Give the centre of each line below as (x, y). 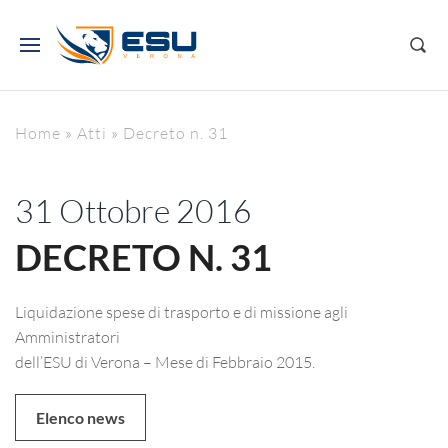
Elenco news (80, 417)
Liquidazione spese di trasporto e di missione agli (181, 311)
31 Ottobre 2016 (133, 210)
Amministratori (67, 336)
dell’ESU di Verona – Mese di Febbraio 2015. (165, 361)
